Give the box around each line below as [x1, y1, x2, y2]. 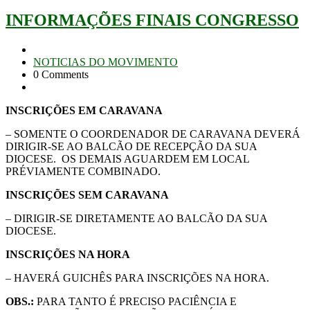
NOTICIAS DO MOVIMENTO [33, 55, 178, 68]
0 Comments [33, 68, 89, 80]
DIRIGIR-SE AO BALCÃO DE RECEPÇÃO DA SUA [6, 140, 257, 152]
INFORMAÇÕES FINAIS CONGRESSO [6, 10, 299, 29]
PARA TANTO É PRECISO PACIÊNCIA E [34, 295, 237, 307]
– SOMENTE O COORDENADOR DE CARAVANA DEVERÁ [6, 127, 300, 140]
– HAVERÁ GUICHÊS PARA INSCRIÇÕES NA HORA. [6, 271, 269, 284]
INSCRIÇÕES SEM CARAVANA [6, 188, 169, 201]
